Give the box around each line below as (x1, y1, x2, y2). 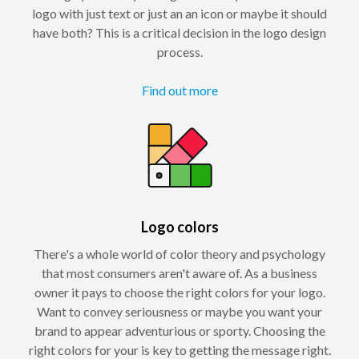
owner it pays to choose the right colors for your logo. (34, 284, 325, 301)
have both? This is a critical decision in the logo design (33, 25, 326, 41)
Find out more (141, 83, 218, 99)
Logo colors (140, 218, 219, 236)
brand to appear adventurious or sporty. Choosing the (34, 323, 325, 339)
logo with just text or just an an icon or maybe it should (32, 6, 327, 22)
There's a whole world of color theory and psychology (34, 246, 325, 262)
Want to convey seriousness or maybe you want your (37, 304, 322, 320)
